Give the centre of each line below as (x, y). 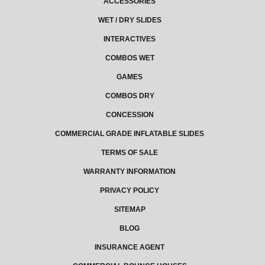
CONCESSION (130, 115)
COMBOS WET (130, 58)
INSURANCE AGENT (130, 248)
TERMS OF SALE (130, 153)
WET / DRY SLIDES (130, 20)
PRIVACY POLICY (130, 191)
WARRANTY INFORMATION (130, 172)
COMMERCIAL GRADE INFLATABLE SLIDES (130, 134)
